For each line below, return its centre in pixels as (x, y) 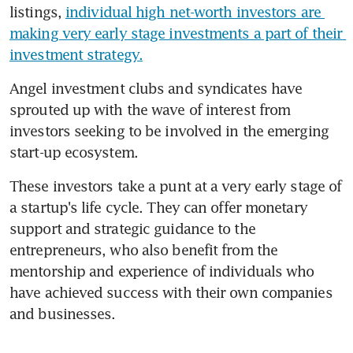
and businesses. (63, 314)
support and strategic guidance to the (132, 229)
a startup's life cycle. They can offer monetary (158, 208)
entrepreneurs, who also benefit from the (144, 250)
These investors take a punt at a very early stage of (176, 186)
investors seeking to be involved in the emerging (169, 131)
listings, (37, 12)
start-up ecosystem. (74, 152)
